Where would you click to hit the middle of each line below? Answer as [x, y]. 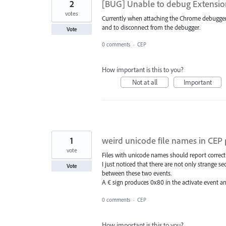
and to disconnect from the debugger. [151, 27]
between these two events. [137, 173]
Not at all [145, 82]
